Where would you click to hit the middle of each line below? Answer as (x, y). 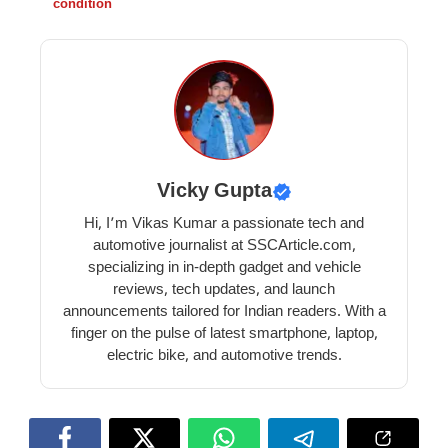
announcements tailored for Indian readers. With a (224, 313)
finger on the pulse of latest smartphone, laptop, (224, 335)
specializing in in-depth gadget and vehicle (224, 269)
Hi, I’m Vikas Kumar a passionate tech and (224, 225)
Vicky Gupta (214, 192)
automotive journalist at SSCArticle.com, (224, 247)
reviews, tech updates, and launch (224, 291)
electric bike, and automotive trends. (224, 357)
